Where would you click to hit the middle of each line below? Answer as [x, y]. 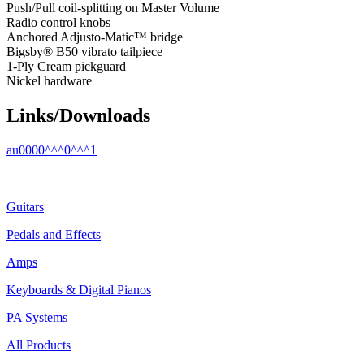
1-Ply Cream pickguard [66, 66]
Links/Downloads [78, 115]
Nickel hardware [49, 80]
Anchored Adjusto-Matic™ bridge [95, 37]
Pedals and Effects [54, 234]
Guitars [25, 206]
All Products [39, 344]
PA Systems [37, 317]
